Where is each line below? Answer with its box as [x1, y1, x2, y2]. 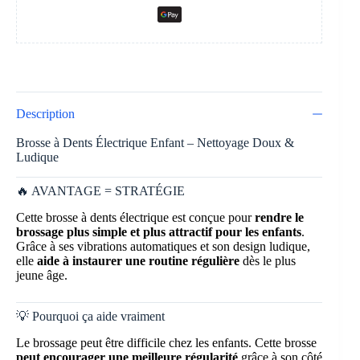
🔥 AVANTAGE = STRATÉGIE [16, 184, 185, 198]
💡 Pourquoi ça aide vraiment [16, 309, 165, 323]
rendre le [255, 210, 304, 224]
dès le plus [239, 253, 296, 268]
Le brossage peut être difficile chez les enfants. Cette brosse [16, 335, 317, 350]
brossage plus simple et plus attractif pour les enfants [16, 224, 301, 239]
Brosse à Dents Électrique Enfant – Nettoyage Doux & [16, 136, 294, 150]
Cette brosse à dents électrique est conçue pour [16, 210, 255, 224]
